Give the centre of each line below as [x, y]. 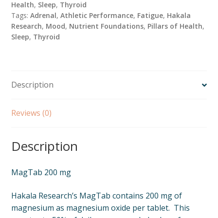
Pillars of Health [175, 26]
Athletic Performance [97, 16]
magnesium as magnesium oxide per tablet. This [100, 208]
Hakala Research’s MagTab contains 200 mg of [96, 195]
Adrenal [43, 16]
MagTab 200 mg [41, 172]
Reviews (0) [31, 113]
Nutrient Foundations [106, 26]
